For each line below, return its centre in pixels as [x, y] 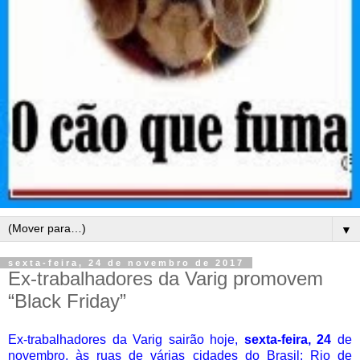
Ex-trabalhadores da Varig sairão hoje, [126, 339]
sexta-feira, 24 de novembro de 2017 [126, 263]
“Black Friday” [67, 301]
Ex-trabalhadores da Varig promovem [166, 279]
